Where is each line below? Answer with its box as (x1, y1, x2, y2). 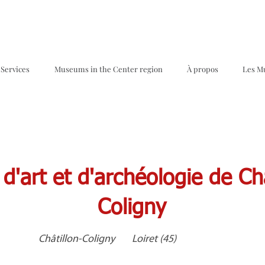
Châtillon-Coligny (38, 234, 115, 245)
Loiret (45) (132, 234, 176, 245)
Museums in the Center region (54, 64, 163, 74)
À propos (187, 64, 219, 74)
